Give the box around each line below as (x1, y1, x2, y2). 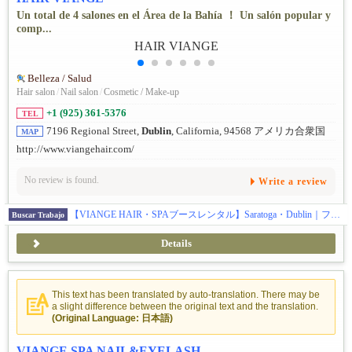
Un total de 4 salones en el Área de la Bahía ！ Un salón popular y (16, 9, 331, 21)
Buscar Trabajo (12, 210, 64, 219)
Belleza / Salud (27, 73, 92, 85)
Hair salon (16, 86, 55, 98)
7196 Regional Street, (46, 126, 141, 137)
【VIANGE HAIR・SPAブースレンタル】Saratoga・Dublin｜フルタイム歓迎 (331, 208, 340, 220)
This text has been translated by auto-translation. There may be (52, 288, 320, 300)
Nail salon (60, 86, 98, 98)
